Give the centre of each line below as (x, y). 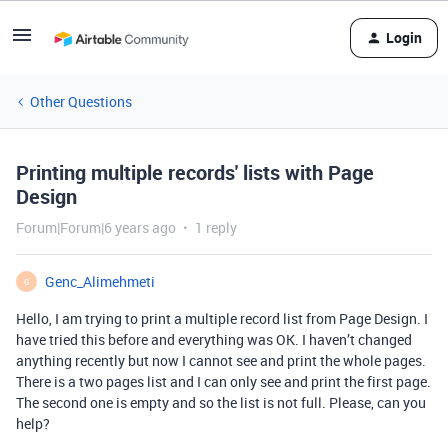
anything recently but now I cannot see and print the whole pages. (221, 360)
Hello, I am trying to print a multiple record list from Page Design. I (222, 318)
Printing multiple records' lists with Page (195, 172)
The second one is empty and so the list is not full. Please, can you (221, 402)
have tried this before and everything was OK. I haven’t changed (214, 339)
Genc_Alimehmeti (100, 281)
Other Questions (81, 101)
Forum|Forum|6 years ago (96, 227)
